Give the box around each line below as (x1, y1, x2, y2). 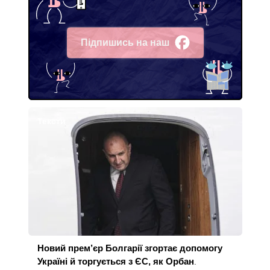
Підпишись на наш (81, 37, 169, 48)
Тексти (37, 116, 66, 127)
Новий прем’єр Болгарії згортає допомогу (37, 243, 222, 254)
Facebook (81, 45, 127, 55)
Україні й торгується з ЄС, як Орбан (37, 256, 194, 267)
